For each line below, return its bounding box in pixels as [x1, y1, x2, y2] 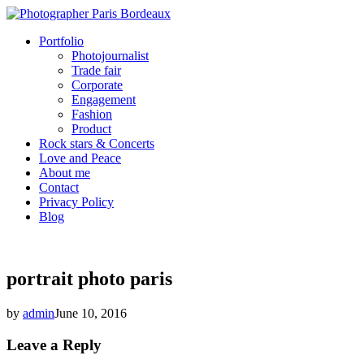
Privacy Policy [39, 195, 114, 209]
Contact [39, 180, 79, 194]
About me [39, 166, 90, 180]
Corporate [71, 78, 123, 92]
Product [71, 122, 111, 136]
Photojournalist [71, 49, 149, 63]
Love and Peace [39, 151, 121, 165]
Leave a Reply [6, 336, 102, 353]
